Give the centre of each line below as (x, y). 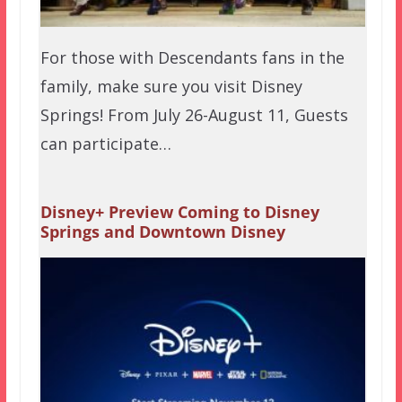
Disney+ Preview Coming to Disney (179, 211)
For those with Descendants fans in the (192, 58)
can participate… (105, 144)
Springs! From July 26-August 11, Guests (194, 115)
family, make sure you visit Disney (171, 87)
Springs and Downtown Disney (162, 231)
